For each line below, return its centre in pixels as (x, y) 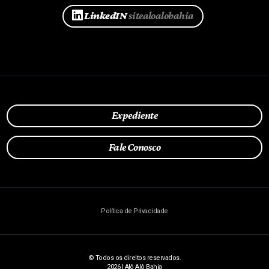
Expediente (134, 116)
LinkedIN (106, 16)
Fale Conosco (134, 147)
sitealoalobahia (161, 16)
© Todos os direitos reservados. (134, 258)
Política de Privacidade (134, 211)
